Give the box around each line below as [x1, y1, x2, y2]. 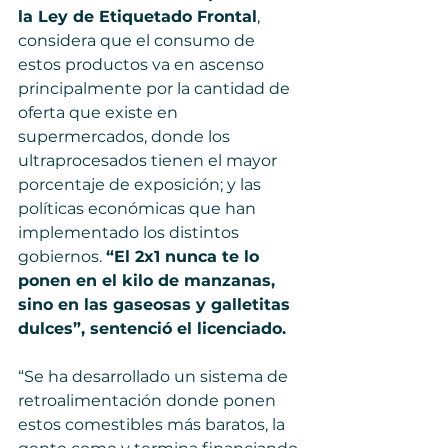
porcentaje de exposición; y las [18, 175, 265, 194]
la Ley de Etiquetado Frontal [18, 7, 257, 26]
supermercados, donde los [18, 127, 234, 146]
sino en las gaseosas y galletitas [18, 295, 295, 314]
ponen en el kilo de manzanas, [18, 271, 280, 290]
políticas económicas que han [18, 199, 260, 218]
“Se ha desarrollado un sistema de [18, 367, 292, 386]
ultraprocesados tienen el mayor [18, 151, 281, 170]
